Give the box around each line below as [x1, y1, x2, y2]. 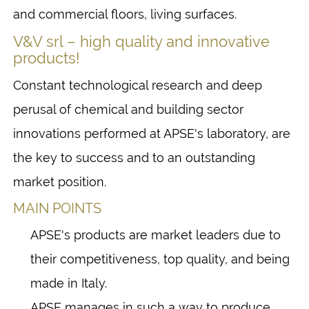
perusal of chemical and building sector [13, 101, 243, 117]
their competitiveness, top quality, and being [30, 251, 290, 266]
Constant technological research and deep [13, 77, 262, 92]
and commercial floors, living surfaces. [13, 6, 237, 21]
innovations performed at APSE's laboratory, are [13, 126, 290, 141]
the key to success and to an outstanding [13, 150, 255, 165]
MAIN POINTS [13, 199, 101, 217]
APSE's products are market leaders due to [30, 227, 281, 242]
